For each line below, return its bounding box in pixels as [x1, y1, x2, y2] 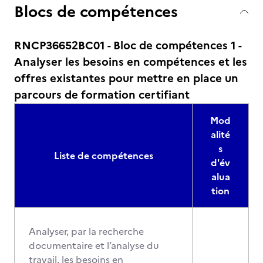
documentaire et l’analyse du [29, 238, 159, 252]
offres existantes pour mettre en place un [14, 70, 238, 87]
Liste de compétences [53, 149, 153, 163]
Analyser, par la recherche [29, 224, 144, 238]
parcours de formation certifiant [14, 86, 190, 103]
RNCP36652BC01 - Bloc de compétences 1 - [14, 37, 241, 54]
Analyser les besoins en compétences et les [14, 53, 247, 70]
